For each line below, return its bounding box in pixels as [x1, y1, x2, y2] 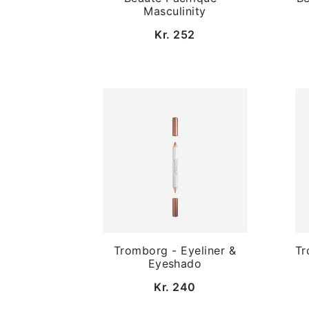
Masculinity [143, 4, 206, 18]
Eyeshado [148, 257, 202, 270]
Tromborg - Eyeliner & [113, 243, 237, 257]
